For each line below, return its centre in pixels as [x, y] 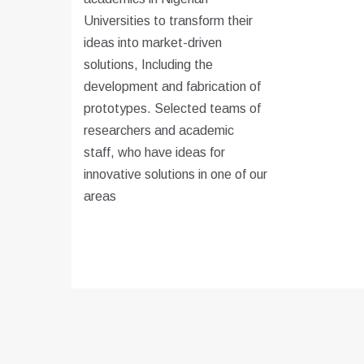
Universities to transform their [168, 21]
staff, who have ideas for [154, 153]
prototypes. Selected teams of [172, 109]
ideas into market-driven [152, 43]
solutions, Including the [148, 65]
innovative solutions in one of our [175, 175]
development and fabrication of [172, 87]
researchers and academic [158, 131]
